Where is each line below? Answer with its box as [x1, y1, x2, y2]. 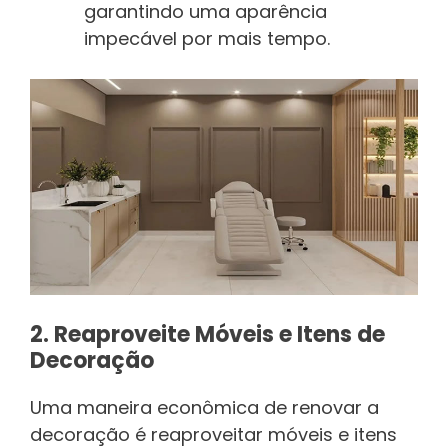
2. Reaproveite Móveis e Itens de [30, 319, 385, 351]
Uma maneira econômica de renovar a [30, 395, 379, 421]
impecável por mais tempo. [84, 26, 330, 52]
